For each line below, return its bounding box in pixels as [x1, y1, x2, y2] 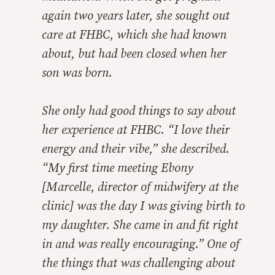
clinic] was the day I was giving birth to [42, 199, 245, 214]
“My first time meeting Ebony [42, 161, 193, 176]
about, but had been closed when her [42, 47, 227, 62]
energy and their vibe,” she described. [42, 142, 230, 157]
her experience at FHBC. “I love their [42, 123, 230, 138]
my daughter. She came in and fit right [42, 218, 238, 233]
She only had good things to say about [42, 104, 236, 119]
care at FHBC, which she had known [42, 28, 227, 43]
